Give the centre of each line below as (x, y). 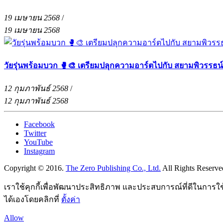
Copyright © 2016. (35, 168)
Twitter (35, 133)
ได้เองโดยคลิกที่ (33, 200)
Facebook (39, 124)
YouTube (38, 142)
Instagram (39, 151)
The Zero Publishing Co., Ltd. (113, 168)
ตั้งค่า (71, 200)
